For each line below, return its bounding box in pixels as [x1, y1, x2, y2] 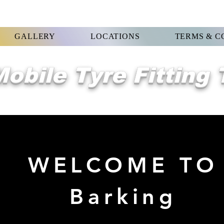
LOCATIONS [90, 32, 140, 40]
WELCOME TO [28, 152, 218, 178]
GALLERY [14, 32, 56, 40]
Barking [69, 183, 177, 209]
